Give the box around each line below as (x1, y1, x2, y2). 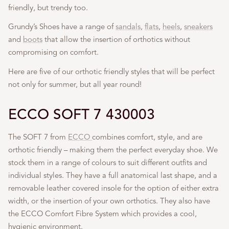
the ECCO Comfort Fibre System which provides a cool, (8, 209, 197, 219)
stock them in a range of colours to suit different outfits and (8, 158, 207, 168)
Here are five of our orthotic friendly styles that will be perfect (8, 66, 215, 76)
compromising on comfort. (8, 48, 99, 57)
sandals (116, 22, 141, 32)
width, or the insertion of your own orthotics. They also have (8, 196, 210, 206)
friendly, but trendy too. (8, 3, 88, 12)
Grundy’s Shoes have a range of (8, 22, 116, 32)
